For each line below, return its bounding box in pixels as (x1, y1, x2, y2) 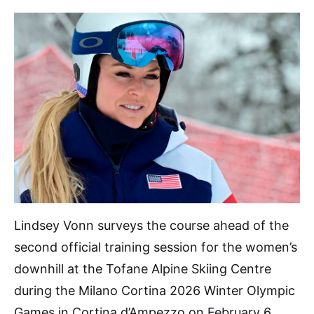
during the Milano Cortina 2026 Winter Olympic (14, 282, 295, 298)
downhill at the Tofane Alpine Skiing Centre (14, 261, 271, 276)
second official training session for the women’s (14, 239, 297, 254)
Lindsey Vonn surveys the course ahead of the (14, 217, 289, 233)
